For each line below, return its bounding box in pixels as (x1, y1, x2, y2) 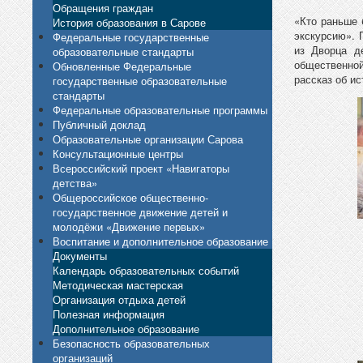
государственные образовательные (53, 72, 227, 88)
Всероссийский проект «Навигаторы (53, 160, 229, 176)
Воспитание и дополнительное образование (53, 233, 268, 249)
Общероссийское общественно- (53, 189, 208, 205)
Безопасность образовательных (53, 335, 210, 351)
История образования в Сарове (53, 14, 206, 30)
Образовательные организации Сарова (53, 130, 243, 147)
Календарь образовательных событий (53, 262, 239, 278)
